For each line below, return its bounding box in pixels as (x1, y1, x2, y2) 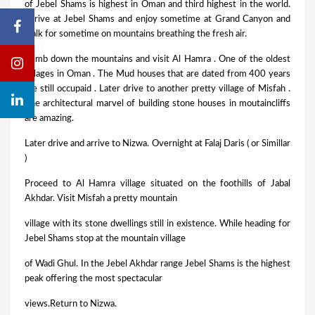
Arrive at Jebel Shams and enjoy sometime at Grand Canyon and (25, 15, 290, 25)
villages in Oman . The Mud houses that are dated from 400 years (25, 70, 290, 79)
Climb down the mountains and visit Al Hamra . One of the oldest (25, 55, 290, 65)
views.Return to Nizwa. (25, 300, 117, 309)
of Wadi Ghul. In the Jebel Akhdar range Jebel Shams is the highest (25, 259, 290, 269)
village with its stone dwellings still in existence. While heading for (25, 219, 290, 229)
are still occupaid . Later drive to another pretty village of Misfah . (25, 84, 290, 94)
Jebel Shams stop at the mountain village (25, 234, 186, 244)
